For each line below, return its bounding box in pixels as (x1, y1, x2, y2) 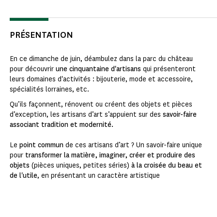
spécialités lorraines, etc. (10, 85, 89, 94)
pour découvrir (10, 64, 54, 74)
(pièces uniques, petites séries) (30, 161, 131, 170)
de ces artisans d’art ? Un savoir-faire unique (63, 140, 202, 150)
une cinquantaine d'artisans (54, 64, 143, 74)
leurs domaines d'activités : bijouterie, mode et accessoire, (10, 75, 193, 84)
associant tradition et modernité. (10, 120, 113, 130)
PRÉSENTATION (10, 29, 73, 41)
